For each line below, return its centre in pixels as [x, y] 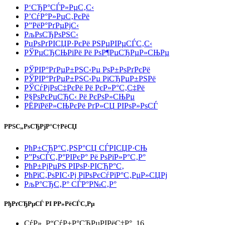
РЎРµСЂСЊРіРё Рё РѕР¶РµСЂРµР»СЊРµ [97, 52]
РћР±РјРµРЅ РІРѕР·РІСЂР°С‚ [74, 166]
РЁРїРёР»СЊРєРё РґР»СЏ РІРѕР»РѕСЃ [91, 105]
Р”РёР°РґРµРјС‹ [51, 25]
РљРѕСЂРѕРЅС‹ [51, 34]
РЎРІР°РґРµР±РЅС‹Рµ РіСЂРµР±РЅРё [90, 78]
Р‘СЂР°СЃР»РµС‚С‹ [59, 7]
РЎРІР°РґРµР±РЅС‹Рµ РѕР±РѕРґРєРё [87, 69]
